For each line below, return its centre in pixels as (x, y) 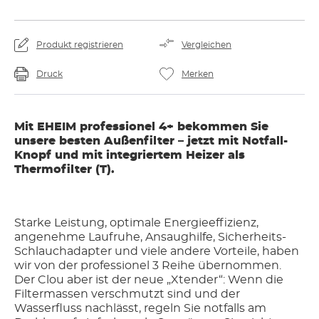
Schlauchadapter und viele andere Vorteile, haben (157, 251)
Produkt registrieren (80, 45)
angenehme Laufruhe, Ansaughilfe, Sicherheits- (150, 237)
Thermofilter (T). (64, 169)
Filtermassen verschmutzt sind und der (127, 294)
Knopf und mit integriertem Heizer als (130, 155)
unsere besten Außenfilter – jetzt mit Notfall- (151, 141)
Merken (198, 74)
